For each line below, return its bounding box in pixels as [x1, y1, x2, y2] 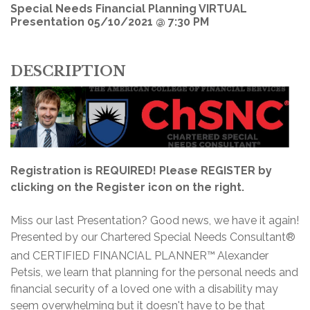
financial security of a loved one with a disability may [10, 282, 278, 296]
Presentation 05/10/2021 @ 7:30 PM [10, 15, 209, 28]
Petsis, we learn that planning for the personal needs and [10, 266, 298, 280]
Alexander [217, 249, 268, 263]
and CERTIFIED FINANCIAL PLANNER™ [10, 249, 215, 263]
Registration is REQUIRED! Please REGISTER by [10, 163, 272, 177]
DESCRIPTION [10, 62, 126, 80]
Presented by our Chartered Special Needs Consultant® [10, 230, 295, 244]
